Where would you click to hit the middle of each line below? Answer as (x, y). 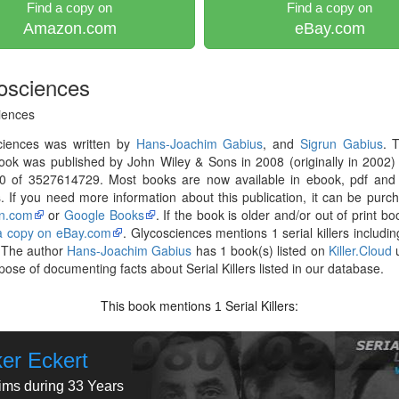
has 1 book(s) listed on (260, 250)
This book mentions (158, 305)
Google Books (104, 215)
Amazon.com (69, 28)
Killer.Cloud (360, 250)
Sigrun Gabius (341, 143)
